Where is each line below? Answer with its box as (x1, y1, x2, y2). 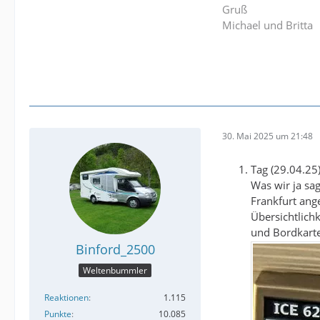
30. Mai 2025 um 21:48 (222, 129, 313, 142)
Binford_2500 (75, 241, 155, 258)
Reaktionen (44, 291, 89, 304)
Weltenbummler (83, 264, 147, 277)
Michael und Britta (222, 18, 313, 32)
